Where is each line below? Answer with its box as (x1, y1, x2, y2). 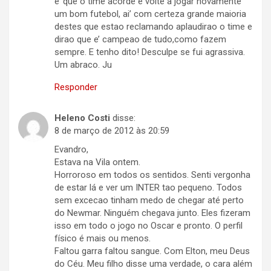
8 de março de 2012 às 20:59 (54, 125, 169, 137)
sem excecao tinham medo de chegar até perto (54, 195, 244, 206)
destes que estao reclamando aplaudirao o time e (54, 21, 252, 33)
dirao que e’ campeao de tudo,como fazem (54, 34, 226, 45)
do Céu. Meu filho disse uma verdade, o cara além (54, 258, 252, 270)
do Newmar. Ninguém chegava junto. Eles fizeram (54, 207, 250, 219)
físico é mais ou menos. (54, 233, 151, 244)
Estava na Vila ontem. (54, 157, 140, 168)
